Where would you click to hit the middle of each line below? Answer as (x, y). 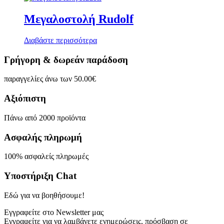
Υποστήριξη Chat (40, 175)
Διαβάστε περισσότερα (60, 40)
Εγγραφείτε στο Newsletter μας (54, 212)
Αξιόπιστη (25, 98)
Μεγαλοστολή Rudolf (79, 19)
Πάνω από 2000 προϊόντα (45, 117)
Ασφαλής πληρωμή (43, 137)
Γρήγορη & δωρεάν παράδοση (66, 59)
